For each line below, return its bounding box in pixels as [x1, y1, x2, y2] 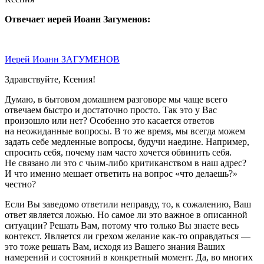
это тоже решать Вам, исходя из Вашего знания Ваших [5, 241, 225, 252]
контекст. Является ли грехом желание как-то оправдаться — [5, 230, 250, 241]
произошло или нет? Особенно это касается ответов [5, 115, 214, 126]
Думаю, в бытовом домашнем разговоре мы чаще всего [5, 94, 227, 104]
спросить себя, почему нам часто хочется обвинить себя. [5, 147, 232, 157]
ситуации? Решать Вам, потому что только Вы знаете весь [5, 220, 239, 230]
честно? [5, 179, 36, 189]
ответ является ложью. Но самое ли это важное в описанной [5, 209, 247, 220]
